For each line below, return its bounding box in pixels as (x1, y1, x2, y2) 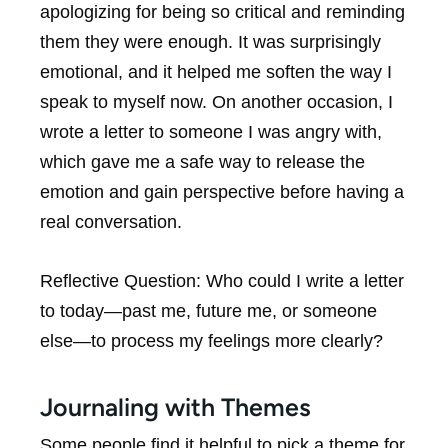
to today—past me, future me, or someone (40, 300, 377, 321)
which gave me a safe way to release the (40, 151, 365, 172)
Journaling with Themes (40, 391, 311, 422)
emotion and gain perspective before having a (40, 181, 404, 202)
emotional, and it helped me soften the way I (40, 61, 392, 82)
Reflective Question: (40, 270, 201, 291)
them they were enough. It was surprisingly (40, 31, 381, 52)
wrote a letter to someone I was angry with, (40, 121, 382, 142)
